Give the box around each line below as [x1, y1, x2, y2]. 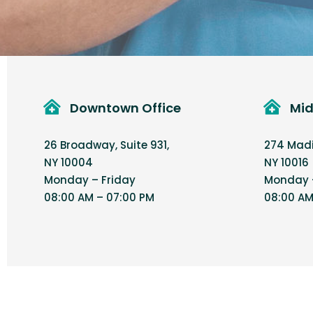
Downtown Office [70, 99, 181, 117]
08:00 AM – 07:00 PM [44, 189, 154, 205]
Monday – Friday [44, 172, 136, 187]
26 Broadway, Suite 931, [44, 137, 169, 152]
